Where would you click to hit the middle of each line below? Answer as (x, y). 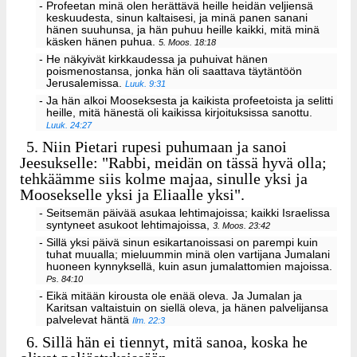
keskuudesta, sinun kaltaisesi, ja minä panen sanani (177, 18)
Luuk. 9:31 (146, 84)
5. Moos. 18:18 (188, 43)
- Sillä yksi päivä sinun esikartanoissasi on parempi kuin (178, 242)
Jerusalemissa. (86, 84)
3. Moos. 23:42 (242, 226)
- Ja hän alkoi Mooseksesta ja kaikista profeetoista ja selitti (186, 100)
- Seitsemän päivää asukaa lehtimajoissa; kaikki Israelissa (184, 214)
